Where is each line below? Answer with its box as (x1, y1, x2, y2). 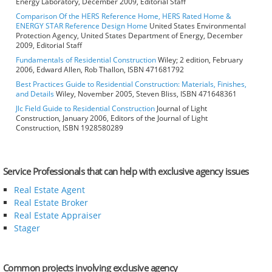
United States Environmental (148, 21, 246, 32)
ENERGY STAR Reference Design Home (16, 21, 148, 32)
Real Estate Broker (13, 197, 88, 209)
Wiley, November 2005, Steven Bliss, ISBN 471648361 (54, 89, 237, 100)
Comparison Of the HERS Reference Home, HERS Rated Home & (16, 11, 231, 22)
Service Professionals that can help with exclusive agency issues (2, 165, 249, 178)
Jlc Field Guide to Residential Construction (16, 103, 155, 114)
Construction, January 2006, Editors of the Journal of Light (16, 113, 208, 124)
